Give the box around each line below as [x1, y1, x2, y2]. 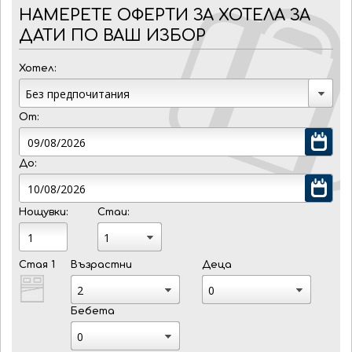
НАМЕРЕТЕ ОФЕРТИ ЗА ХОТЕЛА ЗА [19, 6, 310, 24]
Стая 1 [19, 259, 55, 270]
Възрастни [71, 259, 132, 270]
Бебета [71, 306, 115, 317]
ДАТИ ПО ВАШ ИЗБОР [19, 27, 206, 45]
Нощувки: [19, 207, 68, 218]
